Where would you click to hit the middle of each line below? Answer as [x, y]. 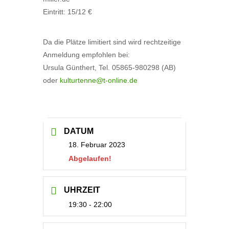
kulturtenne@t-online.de [99, 80]
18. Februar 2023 [97, 145]
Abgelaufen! [90, 158]
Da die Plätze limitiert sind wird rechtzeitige [112, 42]
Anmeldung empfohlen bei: [86, 55]
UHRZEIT [82, 190]
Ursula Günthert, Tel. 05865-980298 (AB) [109, 67]
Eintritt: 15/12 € [67, 12]
